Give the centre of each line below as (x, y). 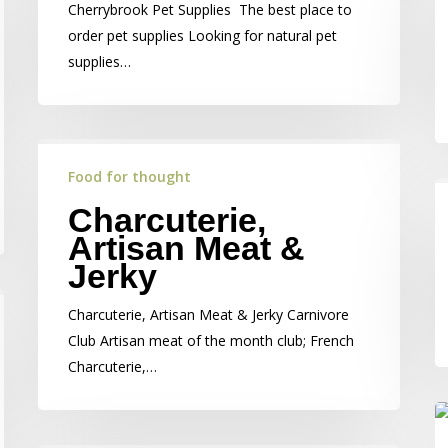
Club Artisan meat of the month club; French (211, 340)
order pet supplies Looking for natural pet (202, 35)
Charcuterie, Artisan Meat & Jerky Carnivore (208, 314)
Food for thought (129, 176)
